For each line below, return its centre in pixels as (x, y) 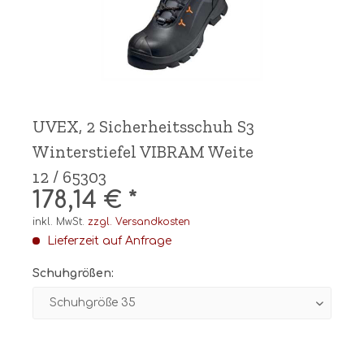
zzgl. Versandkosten (139, 222)
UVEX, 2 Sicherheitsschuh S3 (143, 126)
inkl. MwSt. (60, 222)
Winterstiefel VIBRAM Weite (143, 152)
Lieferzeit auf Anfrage (108, 241)
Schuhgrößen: (73, 273)
